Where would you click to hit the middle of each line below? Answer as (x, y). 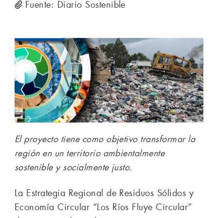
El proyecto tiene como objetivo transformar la (105, 139)
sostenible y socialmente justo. (73, 167)
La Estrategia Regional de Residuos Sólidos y (104, 193)
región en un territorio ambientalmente (90, 153)
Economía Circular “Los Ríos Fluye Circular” (103, 207)
